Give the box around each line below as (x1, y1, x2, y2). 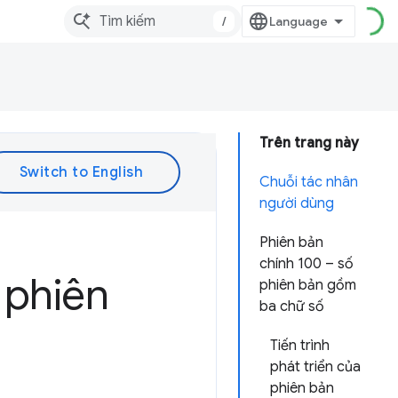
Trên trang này (259, 134, 359, 152)
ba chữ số (259, 298, 324, 315)
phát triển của (270, 358, 361, 376)
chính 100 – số (259, 255, 354, 273)
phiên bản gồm (259, 276, 356, 294)
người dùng (259, 195, 334, 212)
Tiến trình (270, 337, 330, 354)
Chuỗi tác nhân (259, 173, 358, 191)
